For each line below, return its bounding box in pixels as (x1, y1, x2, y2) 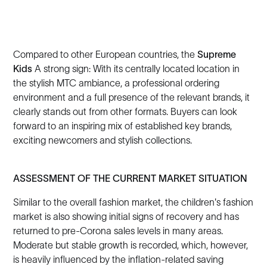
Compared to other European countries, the (13, 49, 198, 60)
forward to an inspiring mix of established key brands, (13, 120, 232, 131)
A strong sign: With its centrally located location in (32, 63, 240, 74)
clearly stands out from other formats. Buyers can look (13, 106, 238, 117)
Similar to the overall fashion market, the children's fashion (13, 197, 254, 207)
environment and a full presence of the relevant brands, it (13, 92, 250, 103)
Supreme (197, 49, 237, 60)
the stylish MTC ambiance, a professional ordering (13, 77, 220, 88)
